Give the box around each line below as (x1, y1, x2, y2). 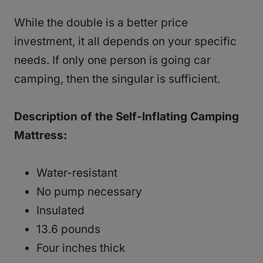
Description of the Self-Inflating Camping (14, 109, 239, 123)
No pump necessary (36, 184, 142, 198)
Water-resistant (36, 166, 117, 180)
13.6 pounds (36, 222, 100, 236)
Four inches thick (36, 241, 125, 255)
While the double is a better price (14, 15, 188, 29)
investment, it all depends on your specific (14, 34, 237, 48)
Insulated (36, 203, 85, 217)
